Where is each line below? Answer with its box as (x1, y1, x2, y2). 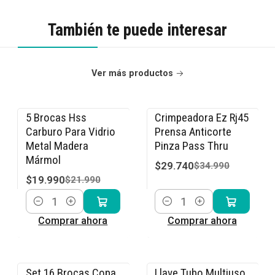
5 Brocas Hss (25, 110, 87, 125)
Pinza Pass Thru (155, 139, 228, 153)
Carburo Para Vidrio (25, 125, 115, 139)
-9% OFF (31, 119, 68, 131)
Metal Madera (25, 139, 88, 153)
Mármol (25, 153, 61, 168)
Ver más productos (91, 68, 173, 79)
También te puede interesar (48, 20, 227, 40)
